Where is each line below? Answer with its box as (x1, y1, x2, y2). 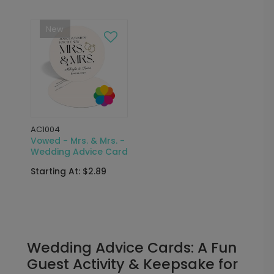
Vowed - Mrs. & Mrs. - (30, 134, 125, 147)
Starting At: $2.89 (30, 165, 106, 177)
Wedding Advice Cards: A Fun (26, 237, 237, 257)
